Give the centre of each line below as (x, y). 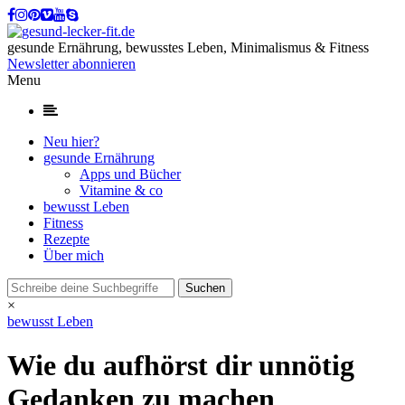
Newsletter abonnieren (71, 64)
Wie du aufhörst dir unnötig (181, 366)
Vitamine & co (121, 190)
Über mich (74, 255)
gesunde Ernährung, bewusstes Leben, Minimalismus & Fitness (188, 47)
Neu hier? (71, 141)
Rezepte (66, 239)
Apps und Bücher (130, 174)
